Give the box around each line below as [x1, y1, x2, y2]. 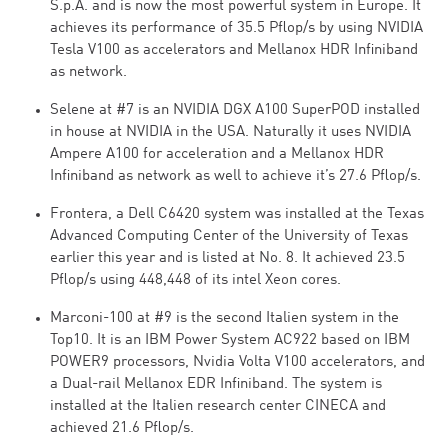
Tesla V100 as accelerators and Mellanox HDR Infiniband [50, 43, 418, 58]
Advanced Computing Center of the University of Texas [50, 229, 408, 244]
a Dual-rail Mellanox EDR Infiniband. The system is [50, 377, 382, 392]
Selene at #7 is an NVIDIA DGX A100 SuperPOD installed [50, 103, 420, 118]
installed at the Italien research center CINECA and [50, 399, 386, 414]
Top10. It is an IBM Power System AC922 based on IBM [50, 333, 410, 348]
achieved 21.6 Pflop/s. [50, 421, 194, 436]
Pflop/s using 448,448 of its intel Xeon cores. [50, 273, 341, 288]
